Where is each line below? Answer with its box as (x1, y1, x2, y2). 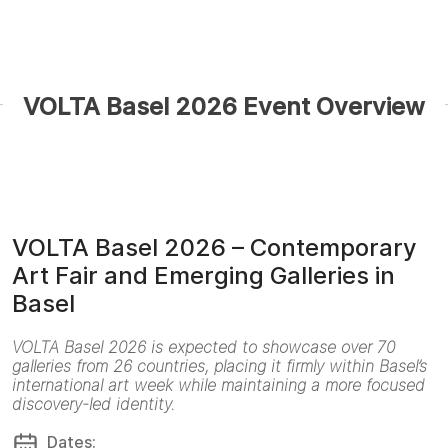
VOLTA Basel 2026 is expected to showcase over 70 (12, 336, 395, 357)
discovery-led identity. (12, 393, 175, 414)
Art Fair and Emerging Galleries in (12, 260, 395, 290)
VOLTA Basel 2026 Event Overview (23, 91, 425, 121)
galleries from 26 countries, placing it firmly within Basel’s (12, 355, 427, 376)
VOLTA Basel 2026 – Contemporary (12, 232, 417, 262)
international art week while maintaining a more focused (12, 374, 425, 395)
